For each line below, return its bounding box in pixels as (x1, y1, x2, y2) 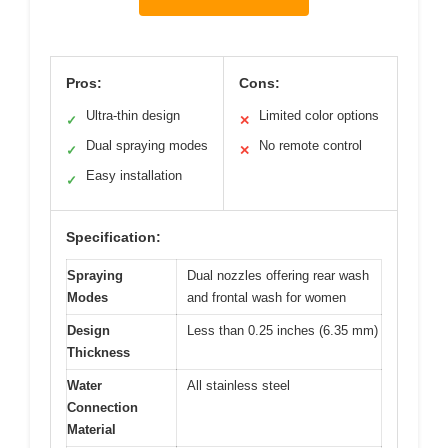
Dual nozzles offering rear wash (187, 268, 369, 284)
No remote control (259, 138, 362, 154)
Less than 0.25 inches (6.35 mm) (187, 323, 378, 339)
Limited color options (259, 108, 379, 124)
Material (67, 422, 116, 438)
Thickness (67, 345, 130, 361)
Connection (67, 400, 138, 416)
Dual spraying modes (86, 138, 208, 154)
